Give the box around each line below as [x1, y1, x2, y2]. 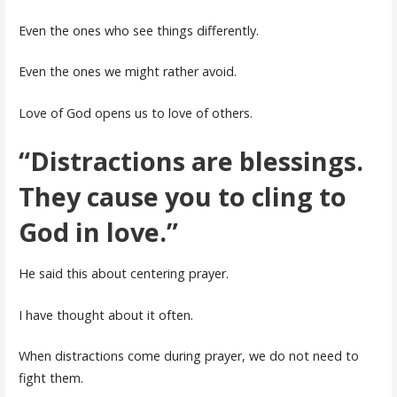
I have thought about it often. [18, 306, 193, 323]
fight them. [18, 370, 83, 387]
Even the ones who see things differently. [18, 21, 259, 39]
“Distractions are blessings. [18, 143, 363, 178]
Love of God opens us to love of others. [18, 104, 253, 121]
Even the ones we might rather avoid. [18, 63, 237, 81]
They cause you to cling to [18, 178, 346, 214]
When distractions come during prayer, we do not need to [18, 347, 359, 365]
